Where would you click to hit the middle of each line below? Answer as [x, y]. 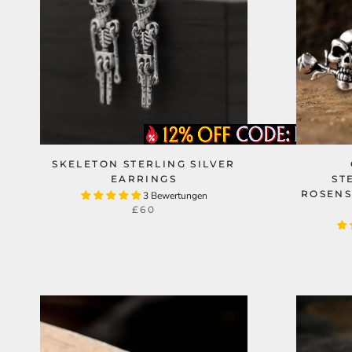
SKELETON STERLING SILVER [144, 164]
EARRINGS [144, 179]
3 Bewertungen [175, 196]
